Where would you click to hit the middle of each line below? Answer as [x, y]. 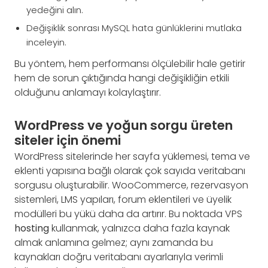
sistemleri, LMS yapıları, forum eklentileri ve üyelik [123, 199]
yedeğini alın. [55, 10]
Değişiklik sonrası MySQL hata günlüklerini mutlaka [134, 28]
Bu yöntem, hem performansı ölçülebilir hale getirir [130, 64]
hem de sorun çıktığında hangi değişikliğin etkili [122, 78]
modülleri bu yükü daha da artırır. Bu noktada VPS [128, 214]
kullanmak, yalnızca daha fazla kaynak [139, 228]
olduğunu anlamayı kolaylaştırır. [88, 93]
